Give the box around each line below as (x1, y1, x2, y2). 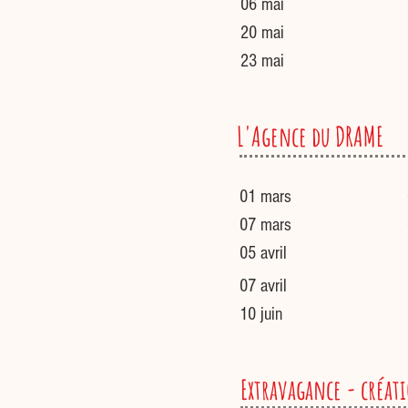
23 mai (240, 51, 284, 71)
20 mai (240, 23, 284, 43)
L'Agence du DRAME (237, 119, 383, 153)
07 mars (240, 215, 291, 235)
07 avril (240, 276, 287, 296)
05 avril (240, 243, 287, 263)
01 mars (240, 187, 291, 207)
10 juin (240, 304, 282, 324)
